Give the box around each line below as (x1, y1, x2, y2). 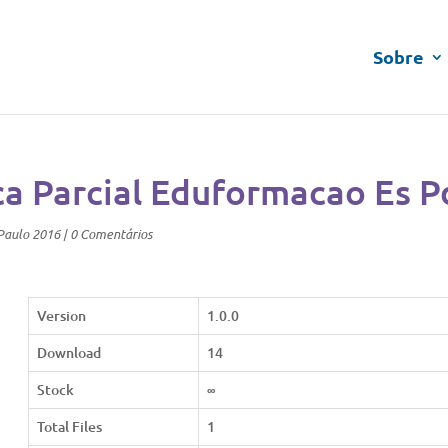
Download (36, 343, 101, 362)
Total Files (36, 417, 102, 436)
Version (36, 306, 86, 325)
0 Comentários (70, 225, 152, 243)
